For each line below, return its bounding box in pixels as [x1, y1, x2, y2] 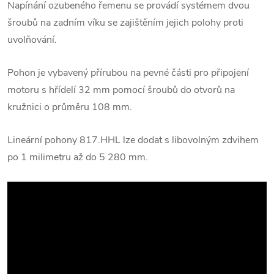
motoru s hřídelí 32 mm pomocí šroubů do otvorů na [7, 83, 235, 97]
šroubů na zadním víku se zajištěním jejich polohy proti [7, 15, 243, 29]
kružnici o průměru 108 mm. [7, 100, 132, 114]
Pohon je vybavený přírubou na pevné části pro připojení [7, 65, 249, 80]
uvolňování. [7, 32, 57, 46]
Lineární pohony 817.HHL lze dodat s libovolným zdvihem [7, 133, 259, 147]
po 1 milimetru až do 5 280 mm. [7, 150, 148, 164]
